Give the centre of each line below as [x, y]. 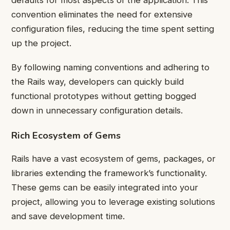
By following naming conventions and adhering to [110, 67]
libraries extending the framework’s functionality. [109, 173]
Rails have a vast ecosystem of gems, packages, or [113, 159]
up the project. [41, 43]
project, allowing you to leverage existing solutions [113, 202]
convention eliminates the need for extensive [102, 15]
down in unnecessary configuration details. [97, 110]
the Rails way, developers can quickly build [98, 81]
